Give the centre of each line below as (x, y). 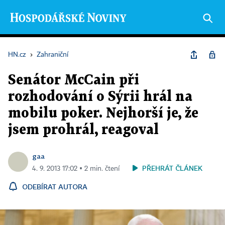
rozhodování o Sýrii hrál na (100, 97)
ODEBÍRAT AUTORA (55, 187)
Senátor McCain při (74, 80)
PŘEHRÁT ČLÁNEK (172, 168)
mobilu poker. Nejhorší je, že (103, 114)
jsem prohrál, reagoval (83, 130)
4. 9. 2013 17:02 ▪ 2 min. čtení (76, 169)
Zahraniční (52, 55)
